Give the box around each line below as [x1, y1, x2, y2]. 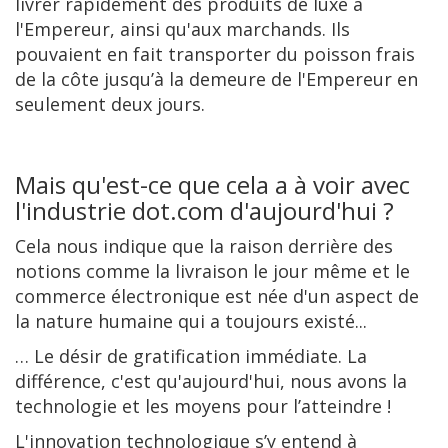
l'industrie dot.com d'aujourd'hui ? [15, 193, 394, 227]
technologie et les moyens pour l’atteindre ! [15, 393, 391, 418]
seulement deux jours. [15, 91, 205, 116]
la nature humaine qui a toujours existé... [15, 308, 367, 333]
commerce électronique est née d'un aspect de [15, 283, 419, 308]
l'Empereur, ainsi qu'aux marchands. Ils [15, 16, 350, 41]
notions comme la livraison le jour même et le [15, 258, 410, 283]
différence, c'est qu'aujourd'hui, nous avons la [15, 368, 407, 393]
